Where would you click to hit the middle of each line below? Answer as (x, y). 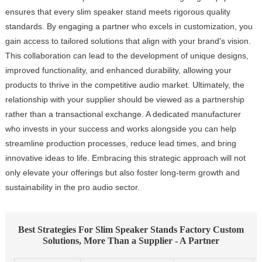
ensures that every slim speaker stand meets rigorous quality (118, 11)
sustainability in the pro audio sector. (72, 187)
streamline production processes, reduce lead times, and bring (120, 143)
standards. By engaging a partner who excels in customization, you (129, 26)
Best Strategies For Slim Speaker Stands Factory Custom (131, 229)
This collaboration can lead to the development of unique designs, (127, 55)
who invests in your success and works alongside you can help (120, 128)
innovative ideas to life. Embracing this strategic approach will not (125, 158)
